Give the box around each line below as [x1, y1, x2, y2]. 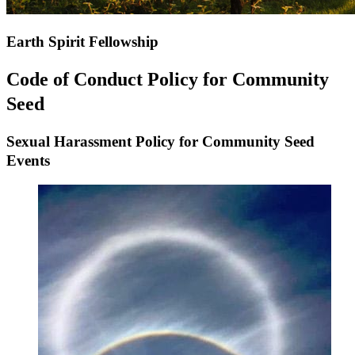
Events [6, 151, 50, 169]
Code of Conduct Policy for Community [6, 68, 329, 90]
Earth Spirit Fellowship [6, 32, 158, 50]
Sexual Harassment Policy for [6, 132, 202, 150]
